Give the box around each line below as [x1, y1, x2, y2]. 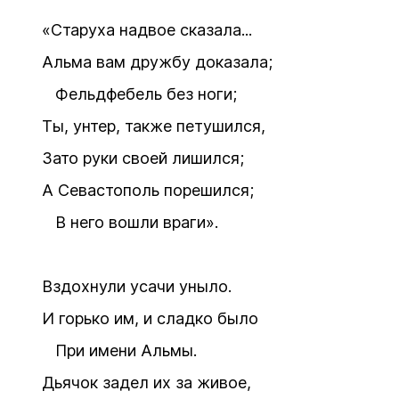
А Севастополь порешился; [42, 181, 254, 199]
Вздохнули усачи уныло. [42, 277, 232, 296]
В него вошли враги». [42, 213, 218, 232]
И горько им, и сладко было [42, 309, 258, 328]
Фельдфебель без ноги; [42, 85, 237, 103]
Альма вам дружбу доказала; [42, 53, 273, 71]
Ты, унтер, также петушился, [42, 117, 265, 135]
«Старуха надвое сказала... [42, 20, 252, 39]
